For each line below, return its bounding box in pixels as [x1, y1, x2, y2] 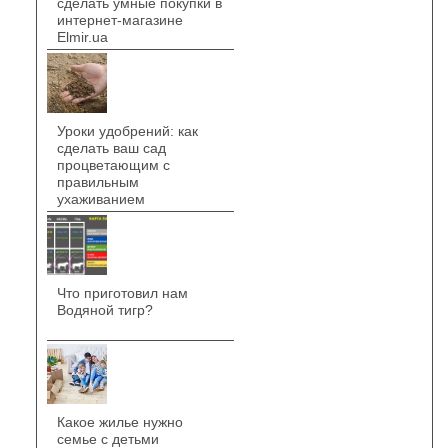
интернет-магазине [56, 12, 183, 28]
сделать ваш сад [56, 140, 166, 156]
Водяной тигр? [56, 302, 153, 318]
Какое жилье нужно [56, 414, 183, 430]
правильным [56, 174, 139, 190]
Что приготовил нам [56, 285, 188, 301]
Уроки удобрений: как [56, 123, 198, 139]
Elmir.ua [56, 29, 108, 45]
